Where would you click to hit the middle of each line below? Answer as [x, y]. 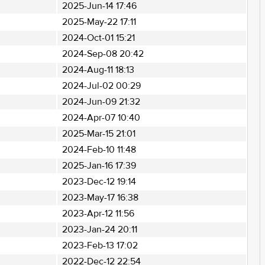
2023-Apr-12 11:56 [98, 214]
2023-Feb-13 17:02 [100, 245]
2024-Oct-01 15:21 [98, 38]
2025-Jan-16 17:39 [99, 166]
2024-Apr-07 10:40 [101, 118]
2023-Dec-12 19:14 [99, 182]
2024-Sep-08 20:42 [103, 54]
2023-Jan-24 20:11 [99, 230]
